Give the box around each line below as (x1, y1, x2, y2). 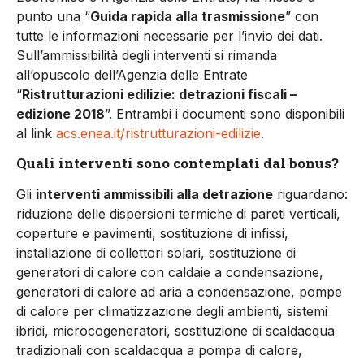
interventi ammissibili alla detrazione (36, 185, 273, 202)
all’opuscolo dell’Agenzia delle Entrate (16, 67, 248, 84)
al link (16, 125, 56, 142)
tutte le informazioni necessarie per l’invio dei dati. (16, 28, 323, 45)
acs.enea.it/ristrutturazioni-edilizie (56, 125, 261, 142)
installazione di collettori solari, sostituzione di (16, 244, 296, 261)
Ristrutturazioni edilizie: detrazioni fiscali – (22, 86, 297, 103)
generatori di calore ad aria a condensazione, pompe (16, 283, 342, 300)
